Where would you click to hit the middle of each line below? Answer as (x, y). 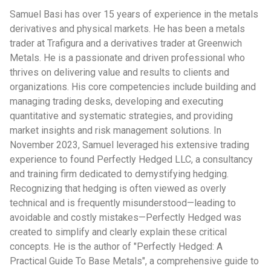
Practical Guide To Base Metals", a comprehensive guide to (134, 261)
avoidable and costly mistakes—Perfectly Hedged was (126, 217)
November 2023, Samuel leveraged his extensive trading (129, 145)
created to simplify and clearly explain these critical (118, 232)
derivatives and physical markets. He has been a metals (127, 29)
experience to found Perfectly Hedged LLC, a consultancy (131, 159)
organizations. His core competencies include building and (133, 87)
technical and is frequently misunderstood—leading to (123, 203)
